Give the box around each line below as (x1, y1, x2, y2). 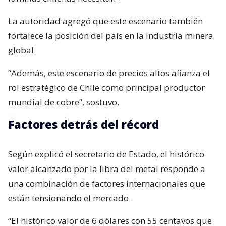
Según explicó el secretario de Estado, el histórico (8, 148, 204, 160)
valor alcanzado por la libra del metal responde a (8, 162, 205, 175)
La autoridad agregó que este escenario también (8, 15, 203, 27)
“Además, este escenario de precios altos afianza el (8, 67, 210, 79)
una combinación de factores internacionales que (8, 177, 205, 189)
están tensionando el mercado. (8, 192, 131, 204)
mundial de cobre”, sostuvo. (8, 96, 119, 108)
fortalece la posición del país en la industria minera (8, 29, 213, 41)
